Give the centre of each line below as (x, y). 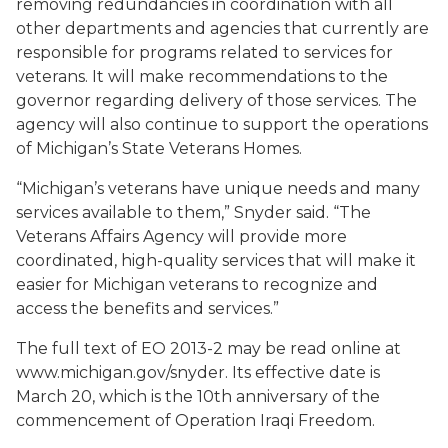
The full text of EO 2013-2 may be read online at (208, 348)
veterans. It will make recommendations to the (202, 76)
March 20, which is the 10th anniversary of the (198, 396)
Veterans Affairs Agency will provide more (181, 236)
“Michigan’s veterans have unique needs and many (218, 188)
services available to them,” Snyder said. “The (193, 212)
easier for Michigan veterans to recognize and (197, 284)
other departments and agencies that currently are (222, 28)
